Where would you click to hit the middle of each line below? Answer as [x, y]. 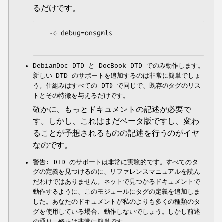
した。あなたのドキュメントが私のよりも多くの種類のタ [116, 202]
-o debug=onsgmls [45, 33]
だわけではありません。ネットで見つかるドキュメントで [116, 182]
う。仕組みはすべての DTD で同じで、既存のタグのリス [117, 86]
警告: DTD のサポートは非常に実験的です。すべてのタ [115, 163]
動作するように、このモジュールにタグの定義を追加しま [116, 192]
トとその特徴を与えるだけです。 [81, 96]
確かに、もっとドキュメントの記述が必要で [112, 110]
